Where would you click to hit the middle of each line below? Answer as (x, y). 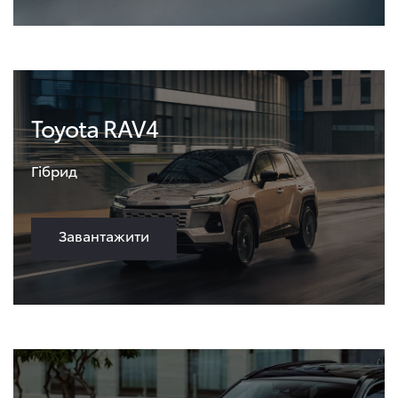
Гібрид (54, 170)
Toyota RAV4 (95, 127)
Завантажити (104, 235)
